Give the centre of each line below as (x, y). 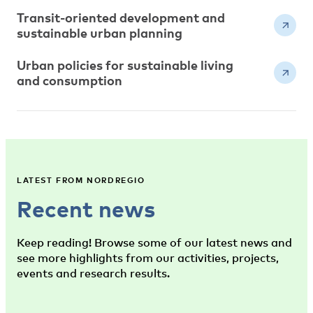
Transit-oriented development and (121, 17)
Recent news (86, 209)
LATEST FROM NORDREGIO (81, 180)
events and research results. (93, 273)
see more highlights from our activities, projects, (148, 258)
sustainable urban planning (100, 33)
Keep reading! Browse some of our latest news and (154, 242)
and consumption (70, 80)
